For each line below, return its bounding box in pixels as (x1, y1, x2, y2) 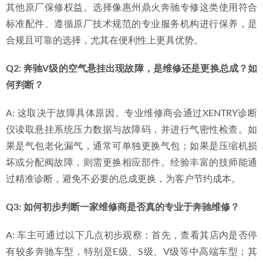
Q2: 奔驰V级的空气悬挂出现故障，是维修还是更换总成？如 (6, 64, 257, 73)
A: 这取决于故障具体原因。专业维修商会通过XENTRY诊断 (6, 109, 257, 118)
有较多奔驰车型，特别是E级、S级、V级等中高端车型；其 (6, 247, 257, 257)
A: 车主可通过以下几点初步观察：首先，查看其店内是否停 (6, 231, 257, 240)
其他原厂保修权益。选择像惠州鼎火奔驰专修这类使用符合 (6, 3, 257, 12)
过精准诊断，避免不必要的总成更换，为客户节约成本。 (6, 174, 241, 184)
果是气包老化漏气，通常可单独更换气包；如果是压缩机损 (6, 141, 257, 151)
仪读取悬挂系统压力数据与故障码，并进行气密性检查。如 (6, 125, 257, 134)
